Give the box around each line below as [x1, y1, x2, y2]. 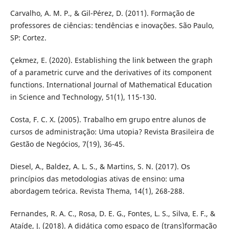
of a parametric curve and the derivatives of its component [10, 67, 212, 78]
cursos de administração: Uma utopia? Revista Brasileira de [10, 127, 214, 137]
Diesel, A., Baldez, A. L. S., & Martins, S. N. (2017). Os [10, 162, 190, 172]
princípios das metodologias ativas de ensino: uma [10, 174, 185, 184]
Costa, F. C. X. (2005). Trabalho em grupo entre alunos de [10, 114, 206, 125]
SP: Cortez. [10, 33, 47, 43]
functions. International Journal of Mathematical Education [10, 80, 212, 90]
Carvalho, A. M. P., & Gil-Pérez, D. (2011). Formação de [10, 8, 195, 18]
